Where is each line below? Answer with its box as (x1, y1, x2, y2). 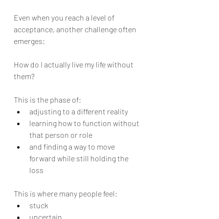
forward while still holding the (29, 153, 130, 163)
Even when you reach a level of (14, 13, 116, 22)
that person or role (29, 130, 92, 139)
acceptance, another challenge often (14, 24, 138, 34)
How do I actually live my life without (14, 60, 135, 69)
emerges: (14, 36, 45, 45)
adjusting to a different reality (29, 107, 128, 116)
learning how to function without (29, 118, 141, 128)
